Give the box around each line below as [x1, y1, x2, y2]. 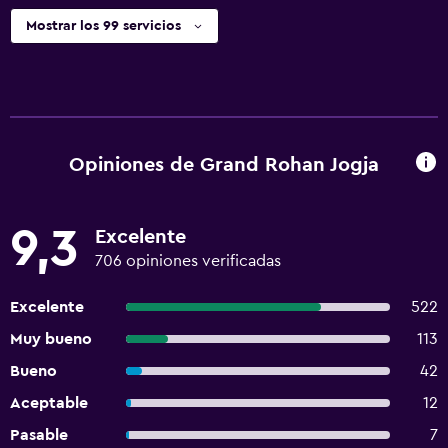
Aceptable [10, 395, 88, 411]
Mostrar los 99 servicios [26, 19, 181, 33]
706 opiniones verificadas [95, 253, 281, 269]
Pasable [10, 427, 68, 443]
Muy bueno [10, 331, 92, 347]
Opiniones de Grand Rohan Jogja [69, 154, 379, 175]
